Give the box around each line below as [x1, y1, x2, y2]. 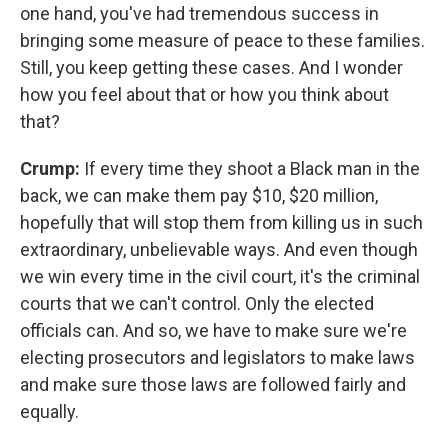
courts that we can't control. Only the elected [20, 292, 374, 314]
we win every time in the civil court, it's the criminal [20, 265, 420, 287]
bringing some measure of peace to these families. [20, 29, 425, 51]
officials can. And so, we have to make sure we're [20, 319, 407, 341]
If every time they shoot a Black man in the [80, 157, 420, 179]
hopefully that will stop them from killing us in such [20, 211, 423, 233]
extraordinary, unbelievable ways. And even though [20, 238, 418, 260]
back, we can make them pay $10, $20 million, [20, 184, 378, 206]
